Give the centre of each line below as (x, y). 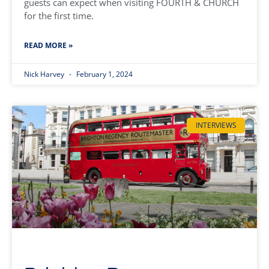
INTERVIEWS (216, 125)
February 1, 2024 (104, 74)
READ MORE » (48, 45)
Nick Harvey (45, 74)
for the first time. (59, 16)
